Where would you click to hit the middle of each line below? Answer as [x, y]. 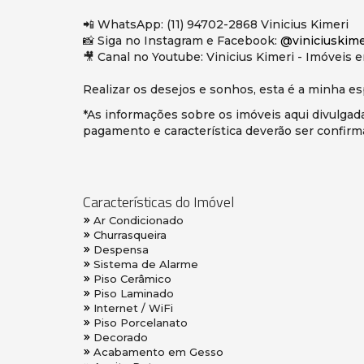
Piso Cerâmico [132, 279]
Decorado [121, 338]
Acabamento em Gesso [158, 352]
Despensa [121, 250]
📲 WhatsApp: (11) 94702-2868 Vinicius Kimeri [216, 25]
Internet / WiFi [133, 308]
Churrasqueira [130, 235]
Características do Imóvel [158, 202]
